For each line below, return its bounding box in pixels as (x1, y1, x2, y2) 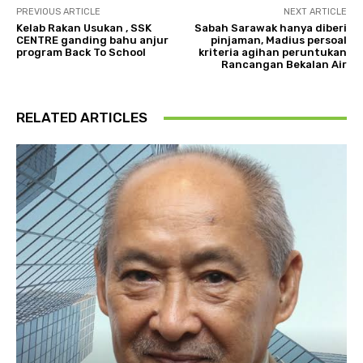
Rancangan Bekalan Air (220, 58, 347, 71)
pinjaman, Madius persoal (210, 34, 347, 47)
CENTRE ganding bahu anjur (16, 34, 169, 47)
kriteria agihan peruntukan (198, 46, 347, 59)
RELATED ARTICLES (16, 109, 147, 126)
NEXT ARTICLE (283, 6, 347, 18)
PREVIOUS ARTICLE (16, 6, 100, 18)
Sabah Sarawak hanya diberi (194, 22, 347, 35)
